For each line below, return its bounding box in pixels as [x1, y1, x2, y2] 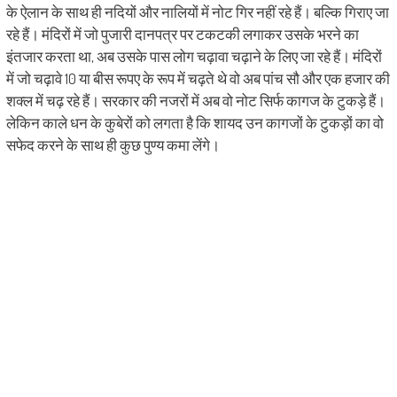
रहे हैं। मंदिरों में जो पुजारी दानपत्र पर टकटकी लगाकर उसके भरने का [5, 25, 359, 44]
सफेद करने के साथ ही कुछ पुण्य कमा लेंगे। [5, 136, 220, 155]
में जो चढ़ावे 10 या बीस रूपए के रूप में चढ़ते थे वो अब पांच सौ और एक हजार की [5, 69, 390, 89]
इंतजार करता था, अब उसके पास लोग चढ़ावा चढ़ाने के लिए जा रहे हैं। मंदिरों [5, 47, 382, 66]
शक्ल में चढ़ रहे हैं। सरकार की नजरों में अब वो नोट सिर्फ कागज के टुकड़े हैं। [5, 91, 385, 111]
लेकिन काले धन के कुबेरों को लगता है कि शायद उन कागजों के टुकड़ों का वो [5, 113, 384, 133]
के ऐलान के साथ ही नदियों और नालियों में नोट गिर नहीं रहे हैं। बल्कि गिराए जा [5, 3, 389, 22]
